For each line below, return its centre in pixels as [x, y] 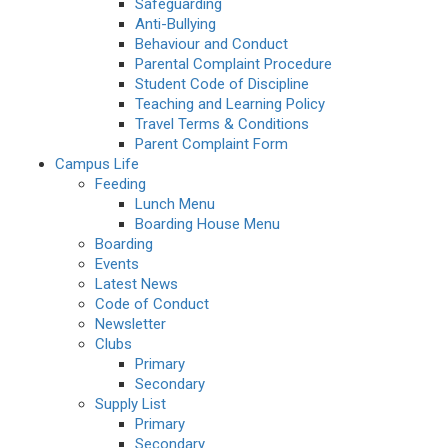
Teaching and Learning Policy [230, 104]
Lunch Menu [175, 204]
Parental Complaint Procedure [233, 64]
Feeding [120, 184]
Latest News [136, 284]
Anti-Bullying [175, 24]
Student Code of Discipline [222, 84]
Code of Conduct [152, 304]
